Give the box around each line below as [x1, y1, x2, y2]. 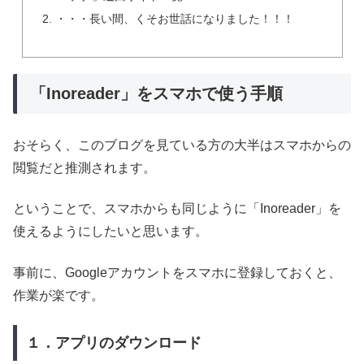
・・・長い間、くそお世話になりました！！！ [54, 11, 294, 25]
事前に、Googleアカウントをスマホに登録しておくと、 [13, 265, 341, 279]
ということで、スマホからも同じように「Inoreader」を [13, 201, 341, 216]
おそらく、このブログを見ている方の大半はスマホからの [13, 137, 351, 152]
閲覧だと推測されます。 [13, 160, 156, 175]
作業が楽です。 [13, 288, 104, 302]
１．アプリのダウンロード [25, 334, 201, 351]
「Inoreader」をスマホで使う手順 [30, 84, 283, 102]
